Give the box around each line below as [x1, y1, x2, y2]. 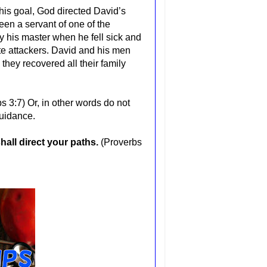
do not [101, 97, 130, 108]
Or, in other [27, 97, 76, 108]
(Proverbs [101, 136, 142, 147]
